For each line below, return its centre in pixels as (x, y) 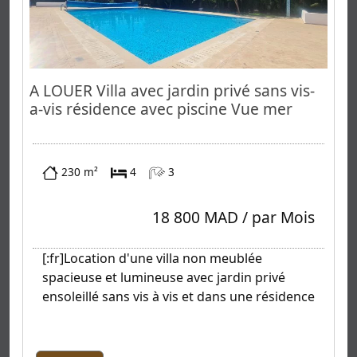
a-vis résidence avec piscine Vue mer (161, 109)
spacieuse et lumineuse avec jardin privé (164, 278)
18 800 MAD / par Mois (233, 218)
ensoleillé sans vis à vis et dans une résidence (178, 297)
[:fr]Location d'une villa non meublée (152, 259)
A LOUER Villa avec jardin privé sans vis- (172, 91)
